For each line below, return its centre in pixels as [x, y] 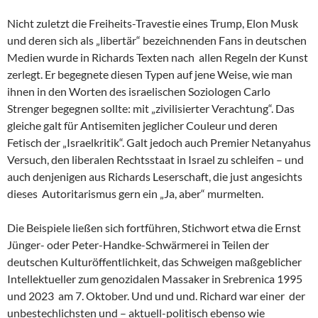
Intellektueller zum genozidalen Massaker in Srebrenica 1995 [155, 278]
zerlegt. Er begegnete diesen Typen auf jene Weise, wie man [150, 74]
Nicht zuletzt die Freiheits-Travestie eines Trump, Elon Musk [153, 23]
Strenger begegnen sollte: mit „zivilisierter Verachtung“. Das [151, 108]
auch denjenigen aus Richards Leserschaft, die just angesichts [155, 176]
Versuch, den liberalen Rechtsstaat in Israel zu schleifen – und [155, 159]
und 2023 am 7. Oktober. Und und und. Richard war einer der [156, 295]
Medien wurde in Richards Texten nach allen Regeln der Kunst [158, 57]
